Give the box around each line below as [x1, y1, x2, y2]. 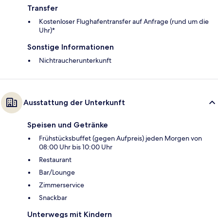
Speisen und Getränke [27, 120, 108, 130]
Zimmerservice [39, 181, 84, 190]
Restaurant [39, 155, 72, 164]
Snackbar [39, 193, 67, 202]
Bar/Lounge [39, 168, 75, 177]
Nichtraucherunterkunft [39, 56, 111, 65]
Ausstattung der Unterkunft [23, 98, 125, 108]
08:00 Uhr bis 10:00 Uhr [39, 143, 112, 152]
